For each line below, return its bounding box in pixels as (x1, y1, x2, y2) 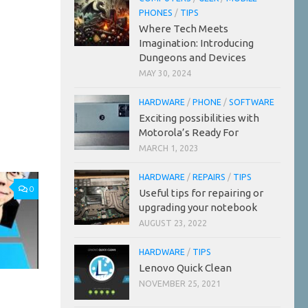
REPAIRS (192, 172, 225, 181)
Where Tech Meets (139, 22, 228, 34)
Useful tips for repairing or (139, 186, 263, 199)
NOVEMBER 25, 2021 (139, 278, 221, 288)
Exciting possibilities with (139, 111, 259, 124)
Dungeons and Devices (139, 51, 246, 63)
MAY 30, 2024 (139, 68, 191, 78)
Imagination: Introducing (139, 36, 254, 49)
